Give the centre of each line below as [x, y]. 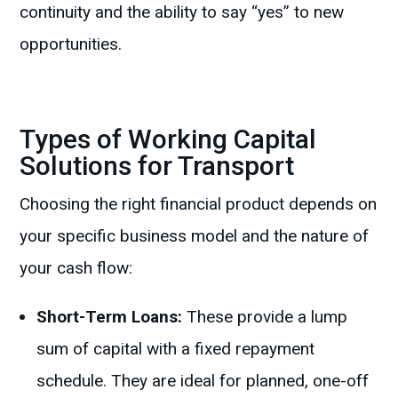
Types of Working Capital [168, 139]
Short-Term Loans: [110, 317]
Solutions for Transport [157, 166]
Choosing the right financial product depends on [199, 204]
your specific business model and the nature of [195, 236]
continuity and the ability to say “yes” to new [182, 12]
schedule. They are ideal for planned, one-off [203, 381]
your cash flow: [76, 268]
